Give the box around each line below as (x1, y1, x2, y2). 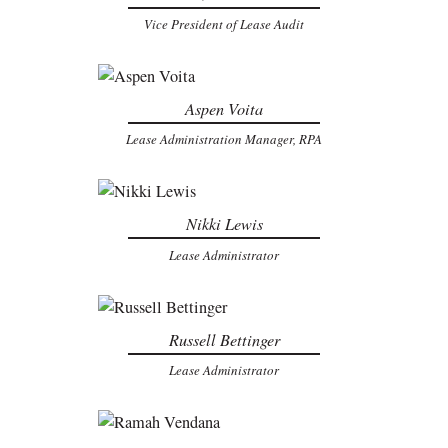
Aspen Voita (185, 98, 263, 120)
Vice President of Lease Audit (144, 15, 304, 34)
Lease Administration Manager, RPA (126, 130, 322, 149)
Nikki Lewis (185, 213, 263, 235)
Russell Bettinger (168, 328, 280, 350)
